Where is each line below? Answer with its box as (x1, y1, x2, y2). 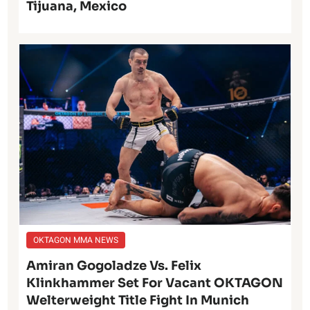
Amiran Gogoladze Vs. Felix (26, 258, 202, 274)
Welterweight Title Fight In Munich (26, 293, 250, 309)
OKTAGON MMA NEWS (33, 234, 119, 247)
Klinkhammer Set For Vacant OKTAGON (26, 275, 284, 291)
